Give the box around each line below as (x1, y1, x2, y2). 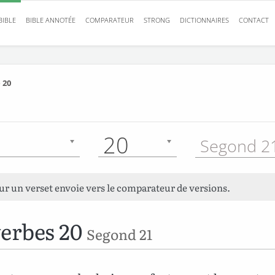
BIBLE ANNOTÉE (26, 15, 76, 25)
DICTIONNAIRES (180, 15, 229, 25)
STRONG (144, 15, 170, 25)
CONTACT (239, 15, 269, 25)
